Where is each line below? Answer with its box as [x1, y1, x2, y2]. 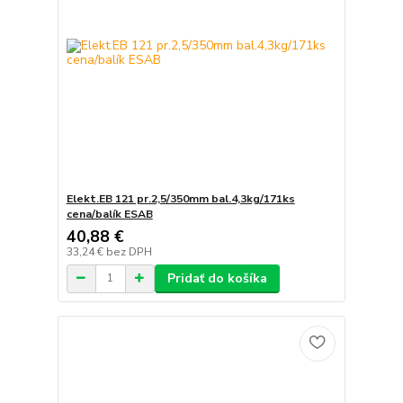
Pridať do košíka [166, 269, 267, 287]
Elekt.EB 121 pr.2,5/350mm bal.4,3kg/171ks [66, 191, 295, 206]
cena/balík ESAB [66, 206, 153, 221]
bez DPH [105, 244, 152, 259]
